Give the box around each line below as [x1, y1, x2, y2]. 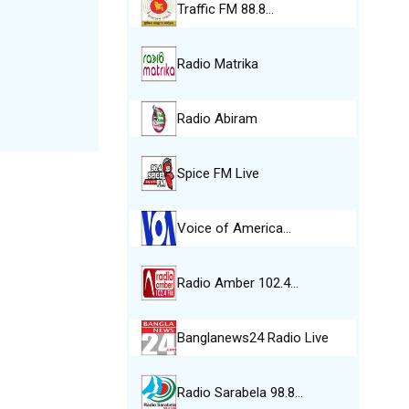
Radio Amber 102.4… [176, 275, 299, 291]
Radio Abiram [176, 110, 257, 127]
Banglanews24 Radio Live [176, 330, 329, 346]
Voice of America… [176, 220, 291, 236]
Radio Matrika [176, 56, 258, 72]
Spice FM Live [176, 165, 259, 182]
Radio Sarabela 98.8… [176, 384, 303, 401]
